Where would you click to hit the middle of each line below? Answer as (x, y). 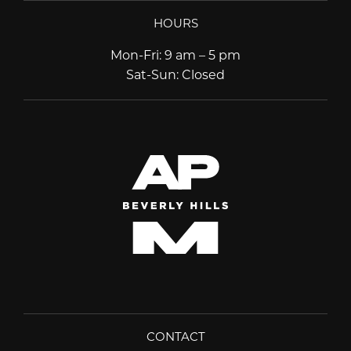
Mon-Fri (135, 54)
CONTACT (175, 336)
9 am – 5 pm (203, 54)
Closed (203, 74)
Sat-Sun (151, 74)
